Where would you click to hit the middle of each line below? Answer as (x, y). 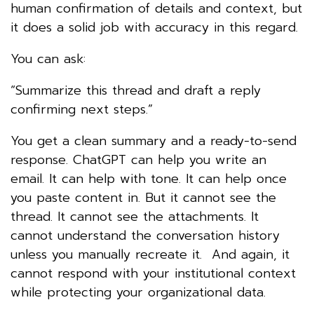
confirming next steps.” (82, 109)
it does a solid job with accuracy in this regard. (154, 27)
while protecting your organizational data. (138, 292)
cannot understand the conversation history (145, 235)
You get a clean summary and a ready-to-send (153, 141)
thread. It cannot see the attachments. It (135, 216)
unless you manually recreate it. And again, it (150, 254)
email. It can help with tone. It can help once (149, 178)
